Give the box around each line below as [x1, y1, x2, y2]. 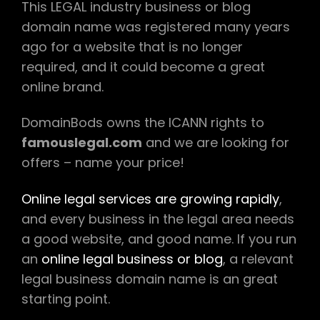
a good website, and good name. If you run [21, 230, 296, 249]
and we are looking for [142, 134, 289, 152]
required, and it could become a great [21, 57, 265, 76]
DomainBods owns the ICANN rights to [21, 114, 264, 132]
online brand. [21, 77, 104, 96]
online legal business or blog [41, 250, 223, 269]
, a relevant [223, 250, 294, 269]
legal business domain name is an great [21, 270, 278, 289]
